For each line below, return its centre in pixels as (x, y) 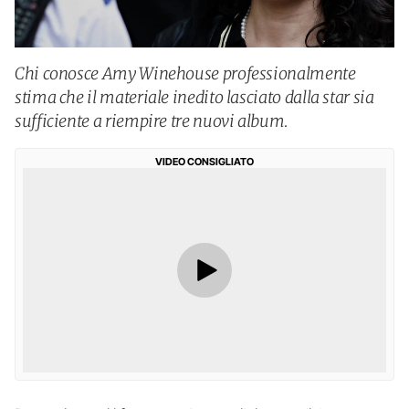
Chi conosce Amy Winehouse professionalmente (185, 73)
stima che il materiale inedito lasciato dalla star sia (194, 97)
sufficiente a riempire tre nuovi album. (152, 121)
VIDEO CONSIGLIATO (204, 162)
